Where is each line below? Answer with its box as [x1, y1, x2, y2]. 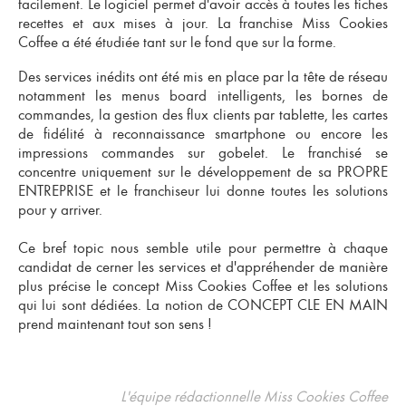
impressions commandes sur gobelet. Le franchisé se [18, 144, 388, 161]
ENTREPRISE [18, 182, 100, 199]
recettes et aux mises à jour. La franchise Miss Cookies [18, 14, 388, 32]
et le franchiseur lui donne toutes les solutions [100, 182, 388, 199]
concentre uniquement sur [18, 163, 181, 180]
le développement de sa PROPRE [180, 163, 389, 180]
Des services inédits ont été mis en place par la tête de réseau [18, 68, 388, 85]
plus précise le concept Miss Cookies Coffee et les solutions [18, 277, 388, 295]
